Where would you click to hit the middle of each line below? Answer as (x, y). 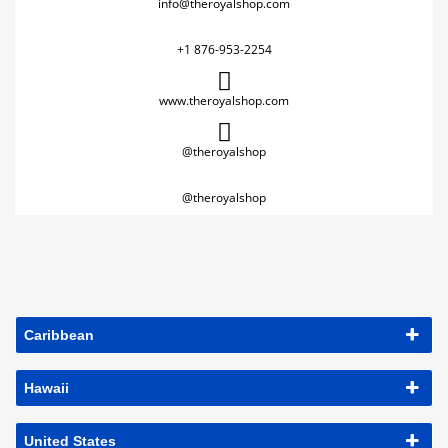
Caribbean (59, 335)
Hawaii (46, 388)
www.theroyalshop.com (224, 100)
